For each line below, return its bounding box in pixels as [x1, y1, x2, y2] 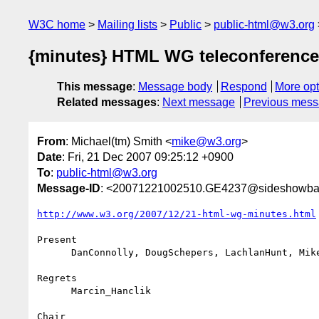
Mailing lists [98, 19, 157, 31]
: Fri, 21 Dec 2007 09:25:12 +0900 [62, 150, 234, 163]
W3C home [28, 19, 85, 31]
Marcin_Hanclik [37, 285, 71, 296]
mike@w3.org [172, 135, 241, 147]
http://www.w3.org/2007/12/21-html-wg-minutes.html [37, 208, 316, 219]
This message [57, 80, 132, 93]
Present [37, 234, 77, 245]
